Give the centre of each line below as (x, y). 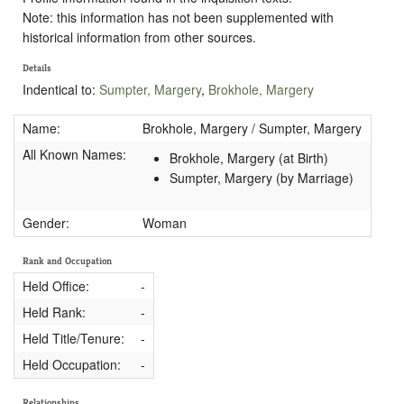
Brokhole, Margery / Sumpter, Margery (252, 129)
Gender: (46, 223)
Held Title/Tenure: (73, 338)
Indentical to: (61, 89)
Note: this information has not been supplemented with (178, 17)
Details (37, 68)
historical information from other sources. (139, 37)
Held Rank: (54, 312)
